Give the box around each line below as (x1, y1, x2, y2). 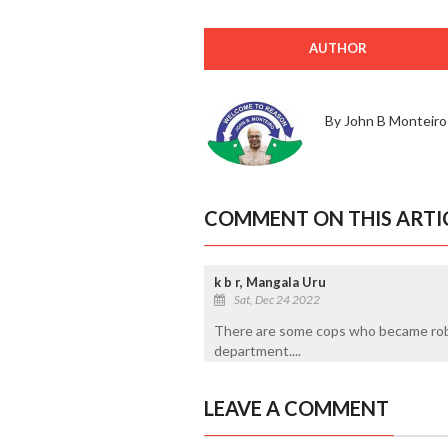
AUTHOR (308, 39, 367, 56)
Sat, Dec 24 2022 (233, 291, 320, 307)
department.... (213, 341, 301, 359)
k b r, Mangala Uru (213, 273, 326, 290)
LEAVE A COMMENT (203, 395, 389, 420)
